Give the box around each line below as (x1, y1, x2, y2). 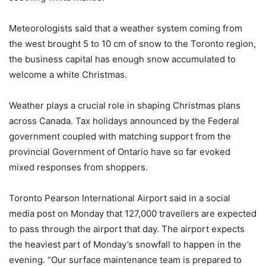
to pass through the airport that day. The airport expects (9, 223, 245, 235)
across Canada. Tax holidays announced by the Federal (9, 115, 239, 126)
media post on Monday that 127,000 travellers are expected (9, 207, 256, 219)
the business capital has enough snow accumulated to (9, 53, 236, 65)
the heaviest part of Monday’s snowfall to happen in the (9, 238, 241, 250)
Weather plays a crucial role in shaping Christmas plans (9, 99, 240, 111)
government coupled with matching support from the (9, 130, 231, 142)
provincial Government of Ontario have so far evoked (9, 145, 230, 157)
